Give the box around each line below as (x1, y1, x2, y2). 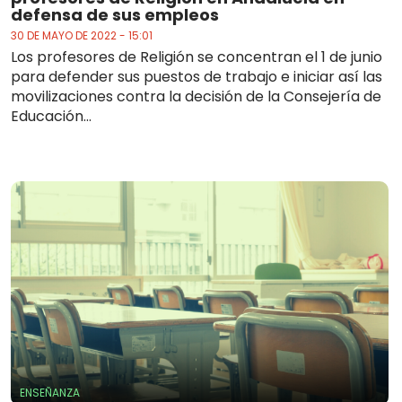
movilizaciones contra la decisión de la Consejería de (11, 86, 381, 108)
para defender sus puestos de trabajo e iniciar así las (11, 66, 382, 88)
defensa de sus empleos (11, 4, 219, 27)
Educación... (11, 106, 92, 127)
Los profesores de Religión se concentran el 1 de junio (11, 47, 382, 68)
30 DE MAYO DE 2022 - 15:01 (11, 28, 153, 44)
